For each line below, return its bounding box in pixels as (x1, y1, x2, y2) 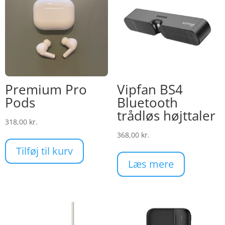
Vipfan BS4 (117, 80, 183, 99)
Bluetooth (117, 93, 178, 112)
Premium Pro (5, 80, 87, 99)
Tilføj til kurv (16, 144, 73, 158)
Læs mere (128, 157, 174, 171)
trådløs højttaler (117, 106, 215, 125)
